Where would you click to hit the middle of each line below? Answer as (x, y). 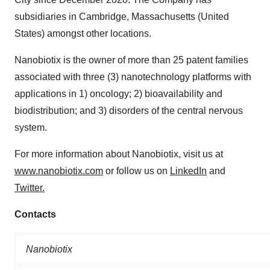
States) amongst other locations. (83, 33)
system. (31, 127)
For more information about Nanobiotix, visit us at (119, 154)
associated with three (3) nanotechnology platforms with (133, 77)
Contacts (35, 214)
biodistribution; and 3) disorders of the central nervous (129, 111)
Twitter (28, 188)
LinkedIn (188, 171)
